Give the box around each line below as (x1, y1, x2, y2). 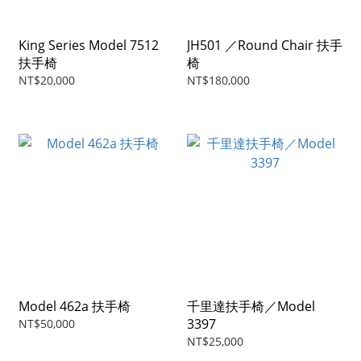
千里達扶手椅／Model (187, 297, 315, 316)
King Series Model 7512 (19, 36, 159, 55)
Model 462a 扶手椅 (19, 297, 131, 316)
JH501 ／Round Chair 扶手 (187, 36, 342, 55)
